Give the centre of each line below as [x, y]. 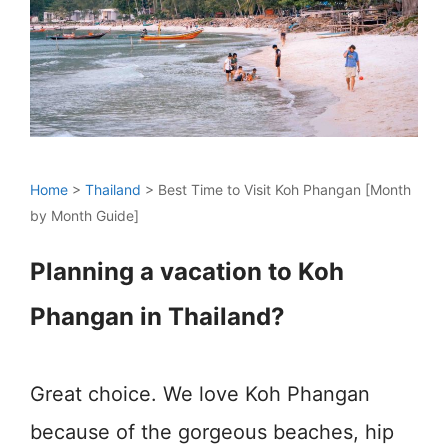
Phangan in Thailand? [157, 316]
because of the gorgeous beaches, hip [212, 431]
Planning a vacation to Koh [187, 271]
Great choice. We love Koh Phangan [200, 393]
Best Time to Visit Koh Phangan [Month [284, 189]
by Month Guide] [84, 215]
